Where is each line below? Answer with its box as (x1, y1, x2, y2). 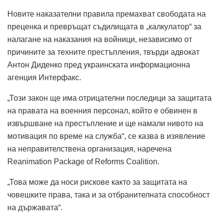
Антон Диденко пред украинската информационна (7, 60, 190, 69)
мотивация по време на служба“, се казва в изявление (7, 131, 205, 140)
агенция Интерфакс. (7, 73, 81, 82)
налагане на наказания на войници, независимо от (7, 35, 192, 44)
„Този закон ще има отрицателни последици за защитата (7, 93, 212, 102)
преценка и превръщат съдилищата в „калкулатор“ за (7, 22, 201, 31)
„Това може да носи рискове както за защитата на (7, 177, 187, 186)
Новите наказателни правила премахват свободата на (7, 9, 206, 18)
